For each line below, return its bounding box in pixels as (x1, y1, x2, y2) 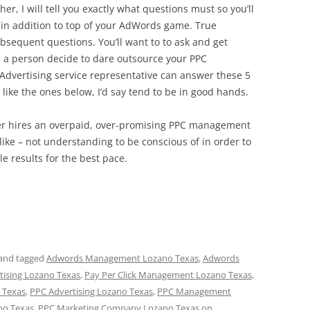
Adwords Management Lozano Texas (46, 252, 199, 264)
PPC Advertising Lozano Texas (30, 285, 153, 298)
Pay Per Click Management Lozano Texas (84, 268, 252, 281)
